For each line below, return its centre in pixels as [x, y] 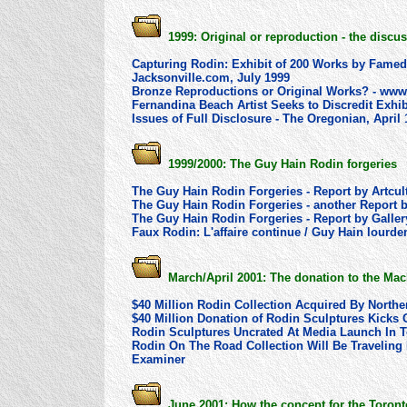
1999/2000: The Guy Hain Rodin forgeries [279, 164]
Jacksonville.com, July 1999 [211, 77]
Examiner [159, 359]
